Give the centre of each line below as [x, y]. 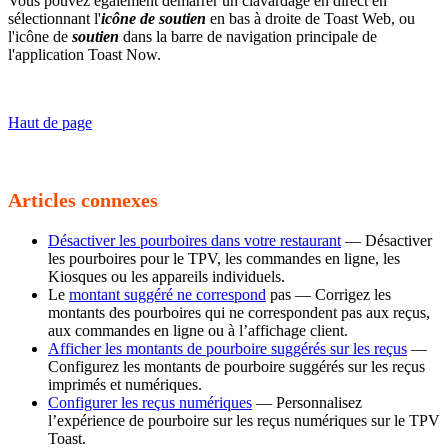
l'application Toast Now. [84, 54]
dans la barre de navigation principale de [248, 36]
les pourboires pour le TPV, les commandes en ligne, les [224, 259]
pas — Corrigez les [328, 295]
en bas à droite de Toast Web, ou [310, 18]
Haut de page [50, 122]
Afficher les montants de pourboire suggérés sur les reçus [227, 349]
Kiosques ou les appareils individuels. [166, 277]
